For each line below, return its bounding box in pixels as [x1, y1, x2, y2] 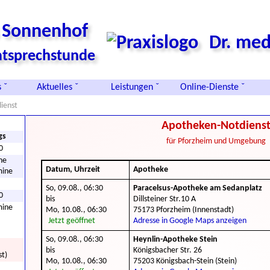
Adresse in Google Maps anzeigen [133, 216, 246, 225]
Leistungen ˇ [110, 83, 159, 92]
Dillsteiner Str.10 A [133, 195, 196, 204]
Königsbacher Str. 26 [133, 246, 202, 255]
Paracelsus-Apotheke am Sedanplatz [133, 184, 262, 193]
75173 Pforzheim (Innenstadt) [133, 206, 234, 215]
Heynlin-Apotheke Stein [133, 235, 218, 244]
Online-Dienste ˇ [180, 83, 245, 92]
